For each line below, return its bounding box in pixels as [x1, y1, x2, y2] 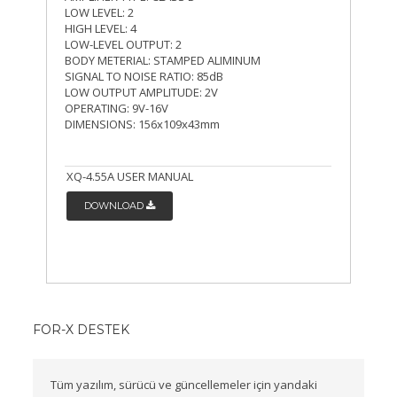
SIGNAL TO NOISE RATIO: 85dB [65, 68, 224, 85]
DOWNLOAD [84, 199, 147, 213]
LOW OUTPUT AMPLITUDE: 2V [65, 84, 219, 101]
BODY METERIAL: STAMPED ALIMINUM [65, 52, 261, 69]
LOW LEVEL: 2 [65, 4, 135, 21]
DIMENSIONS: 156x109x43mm [65, 116, 221, 133]
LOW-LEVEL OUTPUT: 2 [65, 36, 183, 53]
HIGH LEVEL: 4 [65, 20, 137, 37]
